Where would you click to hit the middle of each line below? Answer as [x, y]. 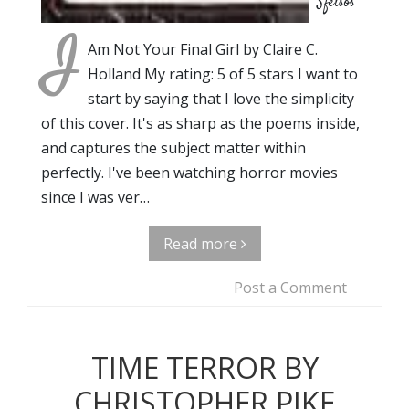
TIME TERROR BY [204, 367]
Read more [202, 243]
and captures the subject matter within [173, 147]
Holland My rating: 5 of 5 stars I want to [223, 73]
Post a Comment [290, 287]
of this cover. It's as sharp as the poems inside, [200, 123]
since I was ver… [95, 197]
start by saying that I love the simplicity [221, 98]
